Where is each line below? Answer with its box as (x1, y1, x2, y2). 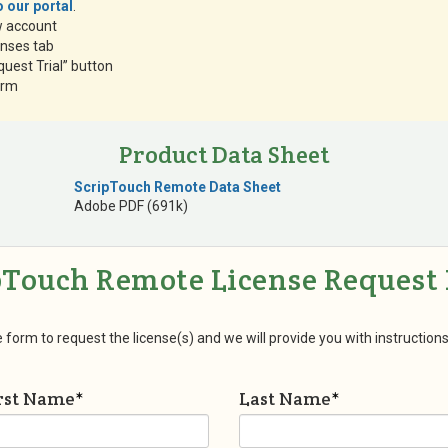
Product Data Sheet (119, 138, 329, 170)
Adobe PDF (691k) (74, 197, 188, 214)
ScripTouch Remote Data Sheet (74, 178, 281, 195)
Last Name (239, 386, 331, 410)
